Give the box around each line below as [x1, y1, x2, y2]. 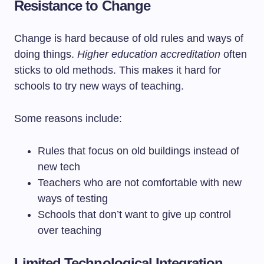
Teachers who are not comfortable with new [38, 177, 242, 189]
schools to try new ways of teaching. [14, 80, 184, 92]
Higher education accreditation [77, 48, 220, 60]
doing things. [14, 48, 77, 60]
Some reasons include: [14, 113, 122, 124]
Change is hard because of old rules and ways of [14, 32, 243, 44]
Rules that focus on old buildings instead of [38, 145, 239, 157]
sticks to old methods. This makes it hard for [14, 64, 221, 76]
